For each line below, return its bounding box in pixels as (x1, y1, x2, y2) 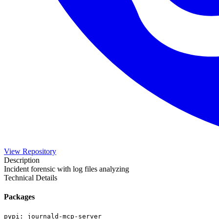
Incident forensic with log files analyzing (4, 164, 129, 173)
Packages (4, 193, 35, 201)
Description (4, 155, 40, 164)
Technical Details (4, 173, 57, 182)
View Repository (4, 147, 56, 155)
